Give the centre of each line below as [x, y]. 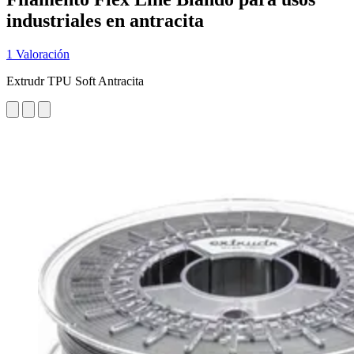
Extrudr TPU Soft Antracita [75, 81]
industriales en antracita [105, 20]
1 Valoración [38, 54]
